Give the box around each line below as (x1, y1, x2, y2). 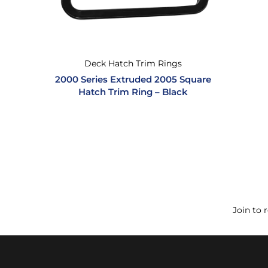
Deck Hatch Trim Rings (84, 58, 182, 69)
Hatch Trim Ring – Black (78, 86, 188, 98)
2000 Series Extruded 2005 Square (54, 74, 211, 85)
